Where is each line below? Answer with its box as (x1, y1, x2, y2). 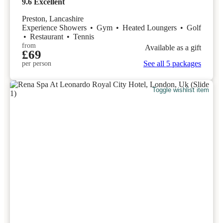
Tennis (73, 32, 94, 41)
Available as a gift (145, 43, 201, 52)
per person (22, 59, 51, 67)
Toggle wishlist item (152, 86, 210, 94)
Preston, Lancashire (22, 14, 84, 23)
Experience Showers (22, 23, 89, 32)
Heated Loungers (122, 23, 179, 32)
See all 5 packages (143, 59, 201, 68)
